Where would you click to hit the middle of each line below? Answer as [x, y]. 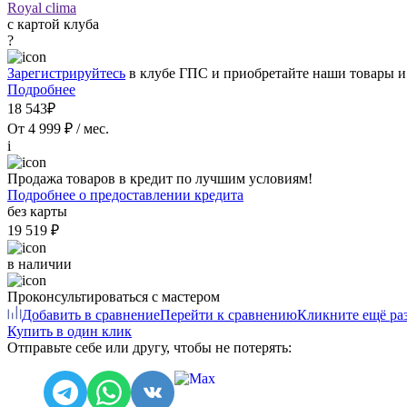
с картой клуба [53, 24]
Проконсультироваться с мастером [114, 296]
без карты [37, 211]
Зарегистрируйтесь [66, 73]
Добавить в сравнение [91, 314]
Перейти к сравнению [228, 314]
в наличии [40, 263]
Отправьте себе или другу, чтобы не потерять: [149, 347]
